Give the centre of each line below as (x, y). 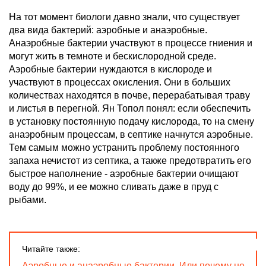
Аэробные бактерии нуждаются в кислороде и (110, 69)
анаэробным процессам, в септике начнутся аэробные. (131, 134)
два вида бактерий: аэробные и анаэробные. (108, 30)
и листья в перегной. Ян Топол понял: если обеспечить (130, 108)
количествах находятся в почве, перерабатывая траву (129, 95)
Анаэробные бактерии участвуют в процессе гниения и (131, 43)
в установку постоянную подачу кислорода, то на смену (132, 121)
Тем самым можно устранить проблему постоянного (124, 148)
